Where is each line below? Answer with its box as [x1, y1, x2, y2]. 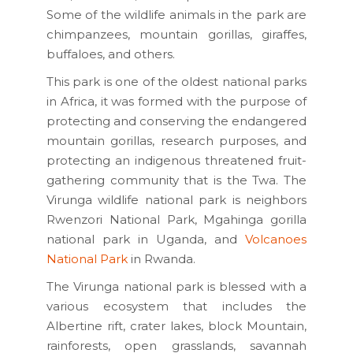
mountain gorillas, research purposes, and [46, 132, 307, 148]
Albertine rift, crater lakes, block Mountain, [46, 318, 307, 333]
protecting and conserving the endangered [46, 113, 307, 128]
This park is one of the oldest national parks [46, 73, 307, 89]
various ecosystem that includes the [46, 298, 307, 314]
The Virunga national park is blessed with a [46, 278, 307, 294]
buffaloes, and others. [46, 46, 175, 61]
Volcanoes [245, 231, 307, 247]
